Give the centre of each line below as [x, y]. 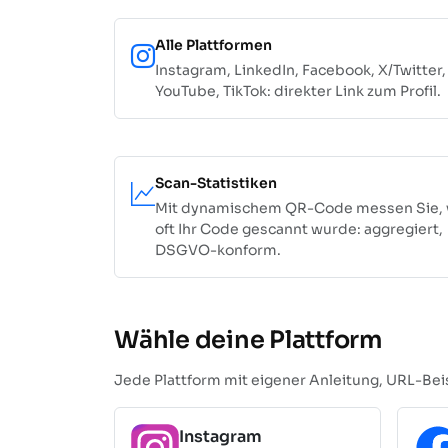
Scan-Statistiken [216, 182]
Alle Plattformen [213, 44]
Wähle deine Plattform [248, 339]
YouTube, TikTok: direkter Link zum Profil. [298, 90]
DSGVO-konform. [218, 249]
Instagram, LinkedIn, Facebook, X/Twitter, [300, 69]
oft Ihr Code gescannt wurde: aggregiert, [299, 228]
